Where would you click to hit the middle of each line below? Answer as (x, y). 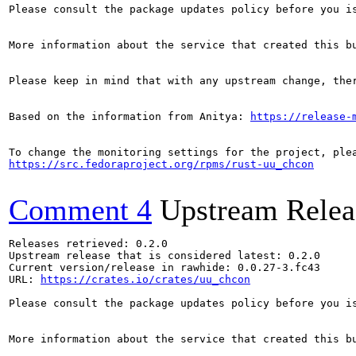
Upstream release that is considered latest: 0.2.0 (164, 255)
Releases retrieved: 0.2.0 (88, 244)
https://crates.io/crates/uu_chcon (145, 279)
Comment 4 (80, 210)
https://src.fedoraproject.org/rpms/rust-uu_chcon (161, 164)
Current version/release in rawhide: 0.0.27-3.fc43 (164, 267)
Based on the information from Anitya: (130, 116)
